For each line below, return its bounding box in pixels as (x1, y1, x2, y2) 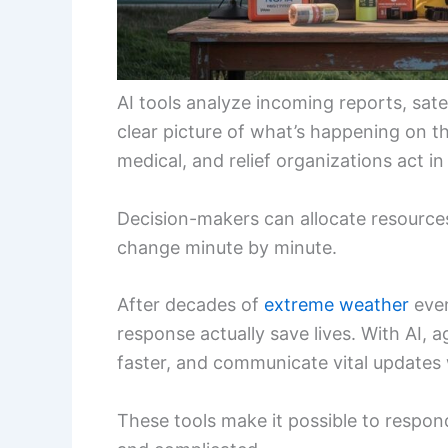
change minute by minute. (117, 236, 337, 258)
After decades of (117, 294, 264, 316)
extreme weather (264, 294, 409, 316)
